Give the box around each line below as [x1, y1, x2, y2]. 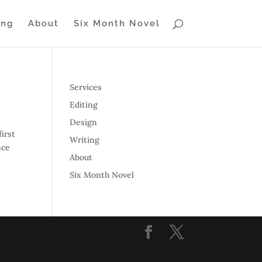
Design [70, 117, 98, 127]
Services [70, 82, 102, 92]
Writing [70, 135, 100, 145]
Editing [70, 99, 98, 110]
